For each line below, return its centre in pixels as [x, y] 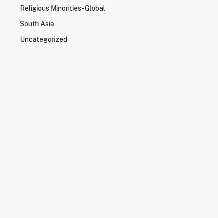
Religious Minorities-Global [62, 8]
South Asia [37, 24]
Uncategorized [43, 39]
